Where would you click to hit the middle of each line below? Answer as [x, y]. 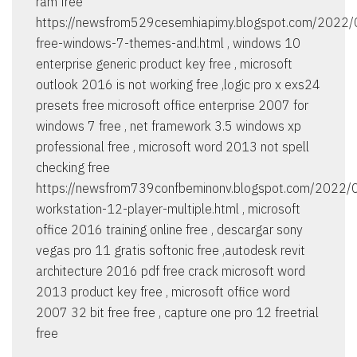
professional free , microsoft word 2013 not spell [173, 147]
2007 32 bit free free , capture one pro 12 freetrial [177, 313]
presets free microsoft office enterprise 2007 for [172, 106]
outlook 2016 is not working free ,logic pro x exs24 [178, 85]
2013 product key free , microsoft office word [163, 292]
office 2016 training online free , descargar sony [169, 230]
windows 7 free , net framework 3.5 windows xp [169, 126]
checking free [73, 168]
